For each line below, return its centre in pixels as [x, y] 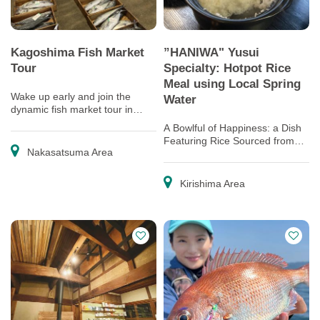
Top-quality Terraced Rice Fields [236, 154]
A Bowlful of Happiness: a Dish [232, 128]
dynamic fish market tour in [72, 109]
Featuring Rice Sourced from [229, 141]
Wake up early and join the [71, 96]
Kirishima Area [211, 184]
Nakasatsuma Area [69, 152]
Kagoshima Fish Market [77, 52]
